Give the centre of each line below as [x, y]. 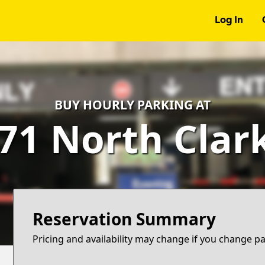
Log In [229, 21]
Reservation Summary [125, 219]
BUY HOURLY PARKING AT [132, 105]
